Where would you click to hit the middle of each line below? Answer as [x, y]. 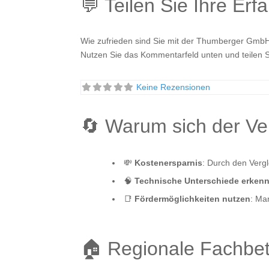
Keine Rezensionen [173, 87]
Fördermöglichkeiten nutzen [193, 198]
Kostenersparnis [169, 162]
